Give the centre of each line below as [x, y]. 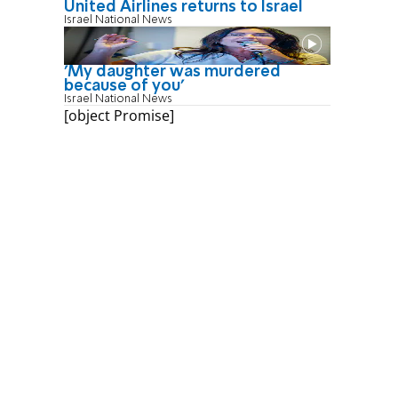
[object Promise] [119, 115]
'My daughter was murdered [172, 72]
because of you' [124, 86]
